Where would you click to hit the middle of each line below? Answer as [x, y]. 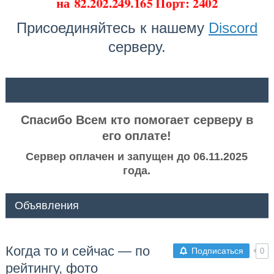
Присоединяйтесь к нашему [112, 28]
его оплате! [137, 136]
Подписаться [218, 251]
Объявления [46, 206]
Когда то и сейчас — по [77, 251]
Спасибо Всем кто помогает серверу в [137, 120]
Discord [233, 28]
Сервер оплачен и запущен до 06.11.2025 [137, 157]
